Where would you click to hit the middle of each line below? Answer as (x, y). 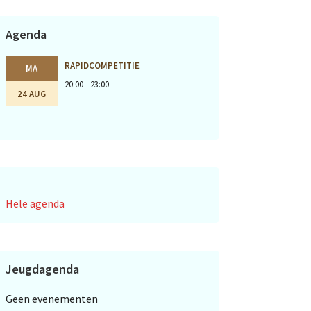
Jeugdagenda (42, 269)
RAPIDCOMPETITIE (102, 66)
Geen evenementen (52, 299)
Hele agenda (35, 204)
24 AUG (32, 93)
